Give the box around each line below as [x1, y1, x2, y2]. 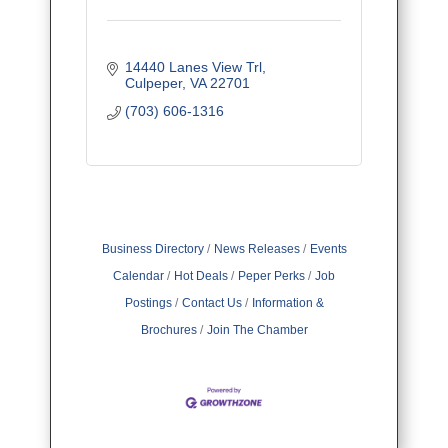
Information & [251, 296, 324, 311]
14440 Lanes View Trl [124, 59, 262, 76]
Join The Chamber [206, 323, 308, 338]
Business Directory [101, 242, 204, 257]
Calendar [113, 269, 164, 284]
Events [309, 242, 347, 257]
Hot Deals [174, 269, 228, 284]
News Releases [213, 242, 300, 257]
